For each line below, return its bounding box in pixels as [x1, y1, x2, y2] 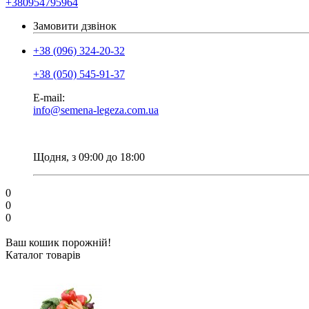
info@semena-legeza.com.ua [33, 104, 159, 116]
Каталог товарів [6, 249, 81, 261]
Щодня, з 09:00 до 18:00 [33, 151, 145, 163]
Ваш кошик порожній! [6, 237, 111, 248]
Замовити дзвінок [33, 20, 117, 32]
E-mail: [33, 92, 65, 103]
